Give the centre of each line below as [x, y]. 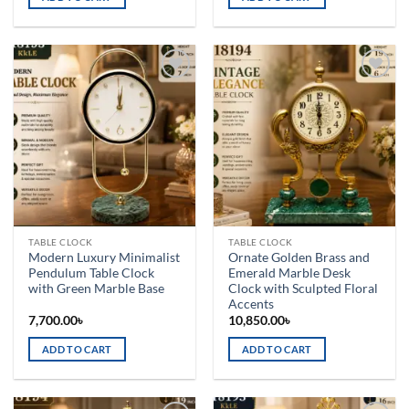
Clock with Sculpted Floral [304, 288]
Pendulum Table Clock [92, 273]
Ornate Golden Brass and [299, 257]
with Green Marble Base [97, 288]
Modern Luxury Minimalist [105, 257]
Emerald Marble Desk [290, 273]
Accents [252, 304]
